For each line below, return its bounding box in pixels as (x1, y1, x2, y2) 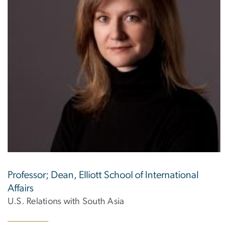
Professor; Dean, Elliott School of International (8, 169, 198, 180)
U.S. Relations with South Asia (8, 196, 125, 206)
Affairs (8, 183, 34, 193)
